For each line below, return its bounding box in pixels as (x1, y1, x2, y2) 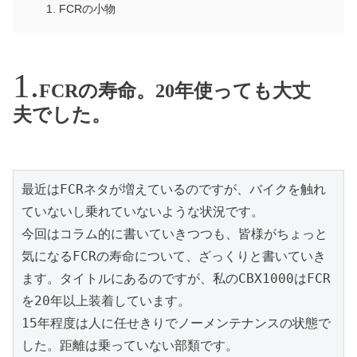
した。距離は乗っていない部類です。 (22, 337, 238, 353)
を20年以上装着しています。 (22, 292, 190, 308)
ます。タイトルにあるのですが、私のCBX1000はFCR (22, 270, 331, 286)
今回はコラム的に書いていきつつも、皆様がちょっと (22, 226, 328, 241)
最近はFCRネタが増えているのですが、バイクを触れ (22, 181, 326, 197)
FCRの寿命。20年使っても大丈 (39, 80, 311, 102)
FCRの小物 (58, 2, 116, 16)
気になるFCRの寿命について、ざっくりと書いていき (22, 248, 326, 264)
